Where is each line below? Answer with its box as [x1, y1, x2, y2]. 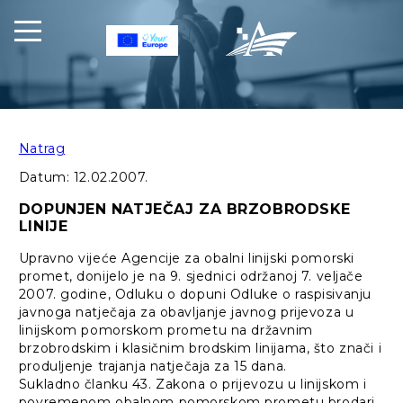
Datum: [18, 169, 74, 186]
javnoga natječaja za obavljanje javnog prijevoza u [18, 304, 354, 321]
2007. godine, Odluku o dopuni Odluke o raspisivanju [18, 286, 372, 303]
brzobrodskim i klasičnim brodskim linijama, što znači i [18, 340, 382, 357]
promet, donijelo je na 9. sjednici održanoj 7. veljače [18, 268, 363, 285]
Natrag [18, 140, 66, 157]
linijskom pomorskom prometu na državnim [18, 322, 314, 339]
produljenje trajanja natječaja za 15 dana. [18, 358, 287, 375]
